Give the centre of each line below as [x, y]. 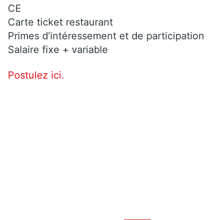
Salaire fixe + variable [58, 49]
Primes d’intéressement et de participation [106, 36]
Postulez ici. [36, 75]
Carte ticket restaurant [60, 22]
